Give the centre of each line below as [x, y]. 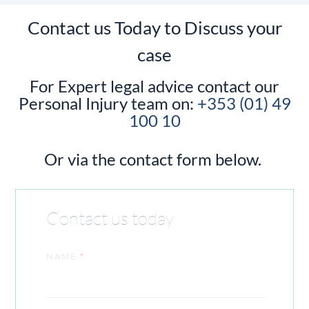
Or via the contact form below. [154, 159]
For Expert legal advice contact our [154, 86]
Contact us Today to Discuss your [154, 27]
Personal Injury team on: [108, 103]
